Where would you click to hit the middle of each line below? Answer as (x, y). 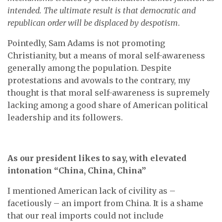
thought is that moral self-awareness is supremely (109, 93)
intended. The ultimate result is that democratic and (102, 10)
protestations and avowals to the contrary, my (99, 80)
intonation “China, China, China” (77, 170)
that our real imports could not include (85, 216)
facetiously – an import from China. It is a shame (105, 203)
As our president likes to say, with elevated (97, 158)
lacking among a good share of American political (108, 105)
